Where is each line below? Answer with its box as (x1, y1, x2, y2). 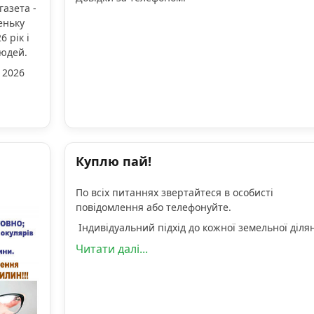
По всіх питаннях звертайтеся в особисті (75, 186, 273, 200)
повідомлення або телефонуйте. (75, 200, 231, 214)
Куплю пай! (75, 153, 151, 170)
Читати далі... (75, 241, 148, 257)
